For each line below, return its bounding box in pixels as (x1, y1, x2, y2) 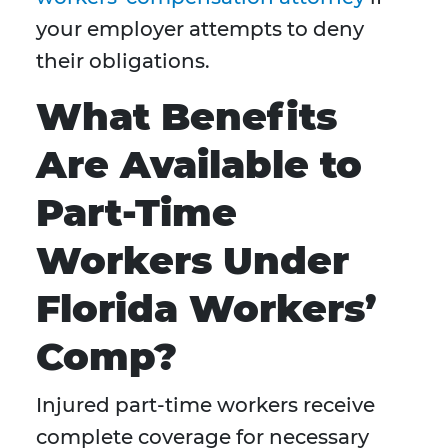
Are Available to (36, 141, 362, 189)
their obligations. (36, 49, 210, 74)
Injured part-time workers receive (36, 393, 375, 418)
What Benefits (36, 93, 337, 141)
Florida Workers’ (36, 285, 377, 333)
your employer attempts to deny (36, 17, 364, 42)
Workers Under (36, 237, 349, 285)
